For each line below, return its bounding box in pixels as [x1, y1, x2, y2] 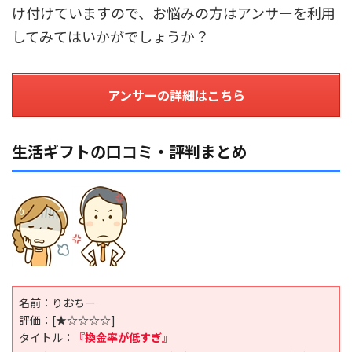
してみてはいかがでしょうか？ [12, 26, 209, 47]
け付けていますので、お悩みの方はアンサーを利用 [12, 2, 335, 24]
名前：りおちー [19, 294, 97, 310]
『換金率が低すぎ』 [74, 328, 174, 345]
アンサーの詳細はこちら [107, 86, 245, 105]
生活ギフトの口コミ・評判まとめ [12, 140, 247, 163]
